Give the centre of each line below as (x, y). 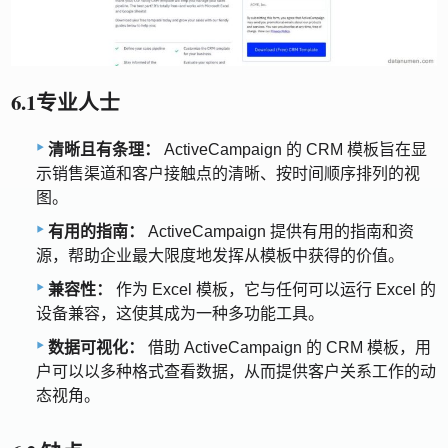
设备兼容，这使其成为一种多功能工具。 (180, 314)
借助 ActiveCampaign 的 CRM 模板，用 (287, 348)
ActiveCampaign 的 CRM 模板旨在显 (293, 150)
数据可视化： (96, 348)
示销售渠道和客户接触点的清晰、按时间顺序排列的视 (228, 174)
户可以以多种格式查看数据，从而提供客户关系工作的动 (236, 372)
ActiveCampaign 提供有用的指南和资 (279, 232)
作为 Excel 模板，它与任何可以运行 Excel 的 (274, 290)
